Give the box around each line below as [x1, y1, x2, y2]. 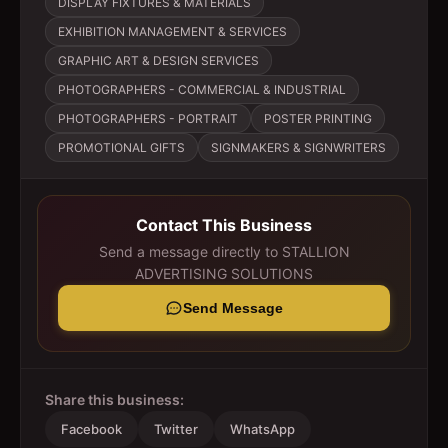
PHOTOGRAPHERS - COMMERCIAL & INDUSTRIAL [58, 82, 346, 97]
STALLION [281, 243, 350, 260]
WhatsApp [230, 421, 295, 437]
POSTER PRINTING [264, 111, 372, 126]
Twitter [154, 421, 198, 437]
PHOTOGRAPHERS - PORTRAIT [58, 111, 238, 126]
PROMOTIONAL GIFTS [58, 140, 185, 155]
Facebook [61, 421, 122, 437]
